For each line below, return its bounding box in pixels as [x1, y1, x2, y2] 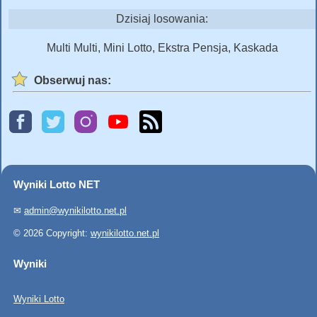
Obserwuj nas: [34, 74, 111, 86]
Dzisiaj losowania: [116, 12, 208, 25]
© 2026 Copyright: [13, 227, 91, 238]
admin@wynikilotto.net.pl [24, 204, 127, 216]
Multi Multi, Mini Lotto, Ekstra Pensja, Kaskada [46, 41, 278, 54]
